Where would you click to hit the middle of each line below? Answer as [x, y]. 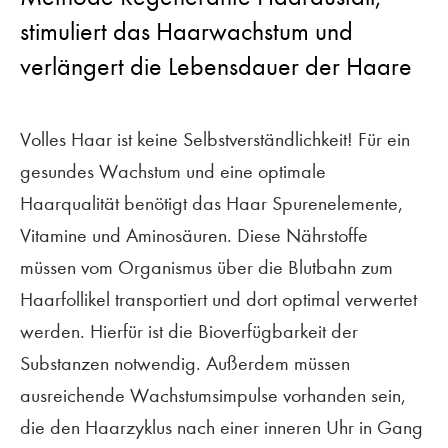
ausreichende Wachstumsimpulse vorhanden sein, [213, 395]
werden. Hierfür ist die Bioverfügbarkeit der [189, 331]
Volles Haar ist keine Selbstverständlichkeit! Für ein [215, 139]
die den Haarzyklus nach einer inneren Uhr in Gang [221, 427]
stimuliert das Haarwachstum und [186, 31]
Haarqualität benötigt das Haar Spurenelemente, [211, 203]
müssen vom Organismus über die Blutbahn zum [206, 267]
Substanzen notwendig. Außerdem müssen [185, 363]
